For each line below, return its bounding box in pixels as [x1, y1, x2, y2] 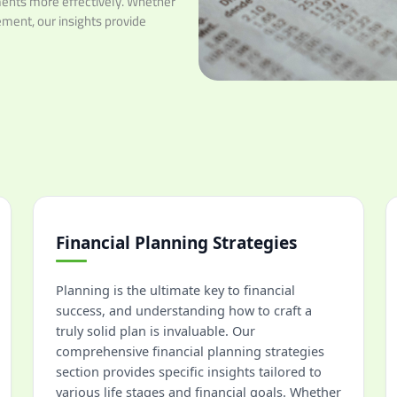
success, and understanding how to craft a [56, 301, 312, 319]
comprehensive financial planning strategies [56, 342, 324, 360]
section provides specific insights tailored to [56, 362, 322, 380]
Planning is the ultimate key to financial [56, 281, 295, 299]
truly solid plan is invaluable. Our [56, 322, 255, 339]
